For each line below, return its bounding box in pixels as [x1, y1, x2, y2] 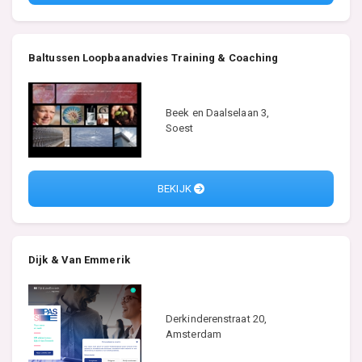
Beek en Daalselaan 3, [166, 106, 270, 119]
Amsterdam [166, 328, 221, 341]
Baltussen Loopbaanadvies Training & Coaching [28, 51, 279, 64]
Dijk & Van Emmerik [28, 253, 130, 266]
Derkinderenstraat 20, [166, 313, 267, 326]
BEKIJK [158, 183, 194, 196]
